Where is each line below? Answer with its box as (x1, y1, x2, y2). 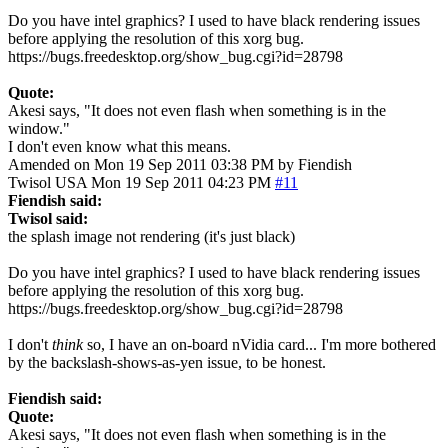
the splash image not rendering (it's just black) (8, 227, 295, 245)
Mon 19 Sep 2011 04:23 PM (91, 173, 271, 191)
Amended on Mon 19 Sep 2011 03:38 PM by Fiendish (8, 155, 352, 173)
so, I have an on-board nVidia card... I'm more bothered (83, 335, 436, 353)
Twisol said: (8, 209, 88, 227)
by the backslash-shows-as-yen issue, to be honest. (8, 353, 326, 371)
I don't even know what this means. (8, 137, 231, 155)
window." (8, 119, 70, 137)
